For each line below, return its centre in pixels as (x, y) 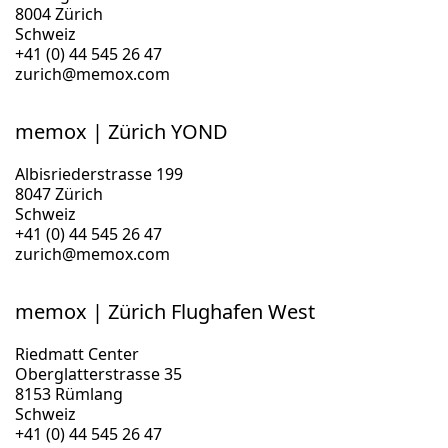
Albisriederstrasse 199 (99, 174)
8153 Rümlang (69, 394)
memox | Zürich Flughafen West (165, 311)
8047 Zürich (59, 194)
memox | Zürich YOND (121, 131)
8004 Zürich (59, 14)
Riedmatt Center (77, 354)
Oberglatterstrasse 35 (98, 374)
